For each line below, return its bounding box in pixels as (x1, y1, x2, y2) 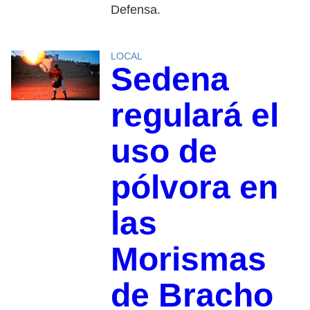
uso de (110, 132, 217, 170)
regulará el (110, 96, 279, 134)
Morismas (110, 240, 266, 277)
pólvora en (110, 168, 278, 206)
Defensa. (110, 2, 161, 17)
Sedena (110, 60, 229, 98)
